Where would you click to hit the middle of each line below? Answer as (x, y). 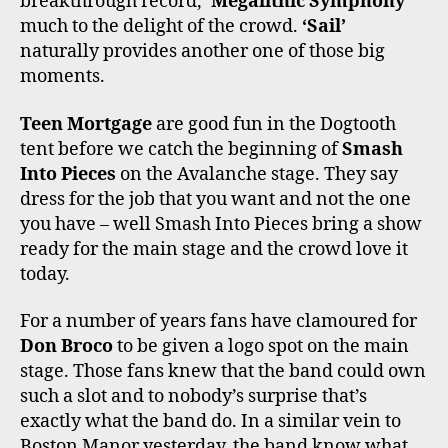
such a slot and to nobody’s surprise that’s (193, 397)
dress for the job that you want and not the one (215, 199)
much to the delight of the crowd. (161, 27)
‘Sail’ (324, 27)
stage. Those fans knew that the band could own (223, 372)
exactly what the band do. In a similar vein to (210, 422)
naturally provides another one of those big (202, 52)
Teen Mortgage (86, 124)
